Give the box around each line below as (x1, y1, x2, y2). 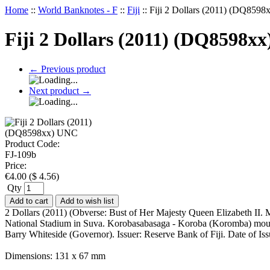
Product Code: (5, 138, 60, 149)
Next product (29, 85, 81, 96)
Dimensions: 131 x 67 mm (5, 250, 105, 261)
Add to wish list (60, 196, 114, 206)
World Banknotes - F (38, 5, 118, 15)
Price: (5, 160, 27, 171)
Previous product (39, 63, 105, 74)
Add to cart (10, 196, 48, 206)
